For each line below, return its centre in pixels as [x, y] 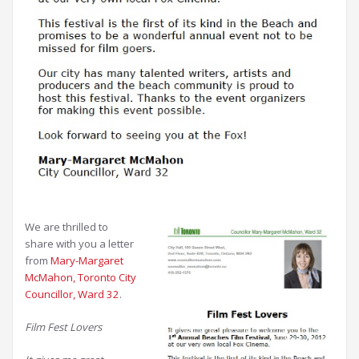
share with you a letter [79, 244]
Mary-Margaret [87, 261]
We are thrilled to [67, 227]
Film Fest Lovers [63, 327]
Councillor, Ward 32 [72, 294]
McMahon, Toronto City [81, 278]
